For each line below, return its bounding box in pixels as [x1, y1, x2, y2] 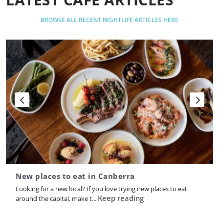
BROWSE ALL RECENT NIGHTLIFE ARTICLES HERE [41, 15, 178, 24]
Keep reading [98, 193, 144, 203]
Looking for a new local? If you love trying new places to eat [16, 184, 187, 194]
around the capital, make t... [16, 194, 98, 203]
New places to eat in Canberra [16, 171, 135, 181]
